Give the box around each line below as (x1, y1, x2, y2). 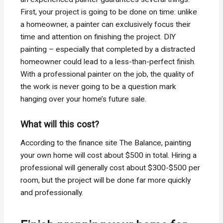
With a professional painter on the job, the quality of (20, 69, 195, 79)
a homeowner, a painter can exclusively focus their (20, 19, 191, 29)
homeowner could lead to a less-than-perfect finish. (20, 57, 196, 66)
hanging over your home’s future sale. (20, 94, 147, 104)
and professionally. (20, 188, 84, 198)
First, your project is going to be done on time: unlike (20, 7, 198, 16)
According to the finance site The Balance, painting (20, 138, 192, 148)
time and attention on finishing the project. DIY (20, 32, 176, 41)
